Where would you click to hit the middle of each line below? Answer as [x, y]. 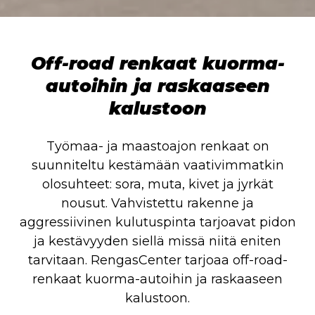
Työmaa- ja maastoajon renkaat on [157, 146]
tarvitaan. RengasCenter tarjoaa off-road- [157, 260]
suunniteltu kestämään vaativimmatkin [157, 165]
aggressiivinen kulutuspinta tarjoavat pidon [157, 222]
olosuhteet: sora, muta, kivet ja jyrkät [157, 184]
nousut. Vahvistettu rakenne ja [157, 203]
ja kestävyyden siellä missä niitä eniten [157, 241]
